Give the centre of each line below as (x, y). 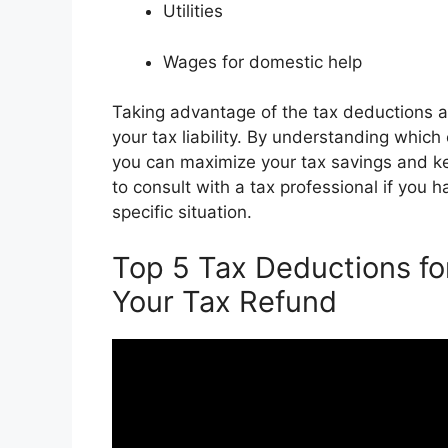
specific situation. (182, 212)
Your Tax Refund (224, 301)
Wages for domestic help (262, 61)
